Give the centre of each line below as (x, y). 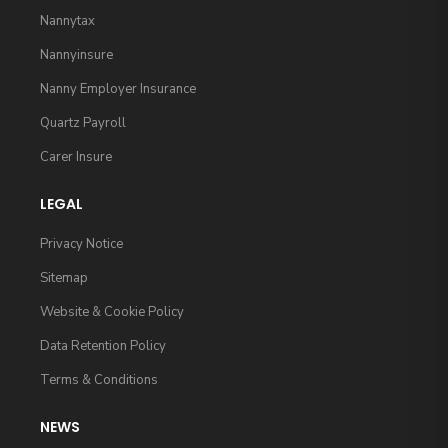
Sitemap (64, 277)
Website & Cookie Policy (112, 311)
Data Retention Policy (103, 345)
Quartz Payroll (83, 122)
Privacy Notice (81, 243)
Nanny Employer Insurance (118, 88)
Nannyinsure (76, 54)
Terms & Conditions (99, 379)
